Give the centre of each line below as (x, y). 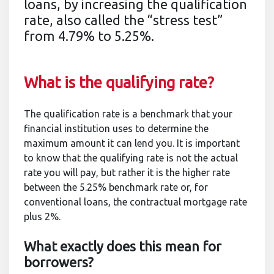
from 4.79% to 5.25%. (89, 36)
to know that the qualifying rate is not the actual (131, 158)
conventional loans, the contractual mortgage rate (135, 202)
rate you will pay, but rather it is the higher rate (127, 172)
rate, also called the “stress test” (124, 20)
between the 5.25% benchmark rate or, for (116, 187)
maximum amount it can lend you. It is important (132, 143)
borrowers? (59, 262)
